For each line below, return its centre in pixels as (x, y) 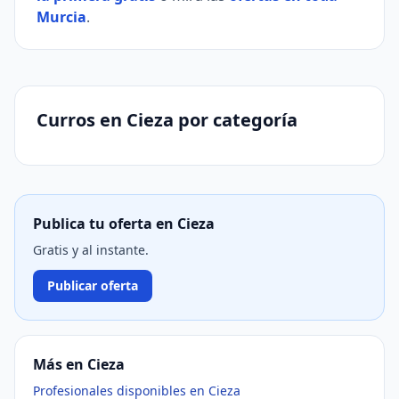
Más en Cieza (79, 364)
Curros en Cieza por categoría (167, 120)
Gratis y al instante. (91, 250)
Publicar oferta (93, 285)
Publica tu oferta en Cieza (124, 224)
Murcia (61, 17)
